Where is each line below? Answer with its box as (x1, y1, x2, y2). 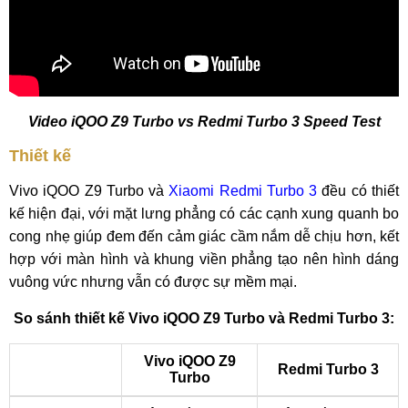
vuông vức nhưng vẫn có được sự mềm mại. (9, 274, 297, 290)
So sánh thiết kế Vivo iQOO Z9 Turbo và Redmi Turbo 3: (14, 311, 394, 326)
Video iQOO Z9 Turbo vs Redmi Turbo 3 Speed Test (27, 114, 381, 129)
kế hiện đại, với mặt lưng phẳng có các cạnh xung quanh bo (9, 206, 399, 221)
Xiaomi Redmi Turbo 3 (168, 183, 318, 199)
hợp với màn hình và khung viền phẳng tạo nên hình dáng (9, 251, 399, 267)
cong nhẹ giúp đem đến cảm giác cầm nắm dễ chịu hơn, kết (9, 229, 399, 244)
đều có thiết (317, 183, 400, 199)
